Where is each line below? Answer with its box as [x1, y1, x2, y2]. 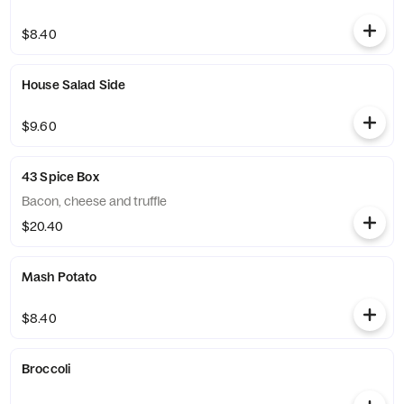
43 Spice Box [22, 169, 99, 185]
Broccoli [22, 361, 71, 377]
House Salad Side [22, 77, 126, 93]
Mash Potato [22, 269, 97, 285]
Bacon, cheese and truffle [22, 193, 167, 209]
